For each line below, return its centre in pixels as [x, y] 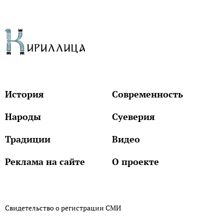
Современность [147, 94]
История [24, 94]
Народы [23, 117]
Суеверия [133, 117]
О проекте [135, 162]
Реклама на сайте [45, 162]
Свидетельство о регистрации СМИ [63, 208]
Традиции [28, 139]
